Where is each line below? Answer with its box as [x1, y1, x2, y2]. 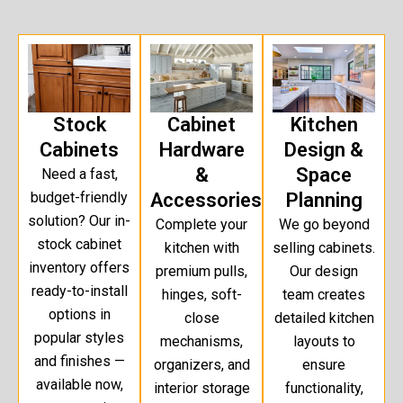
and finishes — [33, 353, 125, 371]
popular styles [34, 329, 124, 347]
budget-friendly [31, 189, 128, 207]
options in [48, 306, 111, 324]
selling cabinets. [273, 239, 375, 257]
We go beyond [278, 216, 370, 234]
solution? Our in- [28, 212, 130, 230]
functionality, [284, 380, 363, 398]
